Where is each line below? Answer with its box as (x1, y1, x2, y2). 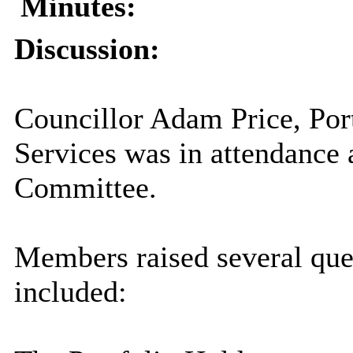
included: (13, 275, 127, 309)
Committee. (13, 171, 157, 205)
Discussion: (13, 32, 160, 66)
